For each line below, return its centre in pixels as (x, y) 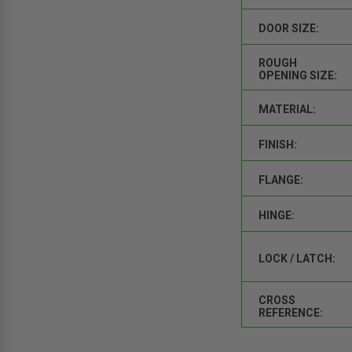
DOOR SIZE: (289, 28)
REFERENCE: (291, 312)
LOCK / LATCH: (297, 258)
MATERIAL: (288, 109)
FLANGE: (281, 180)
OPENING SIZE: (298, 75)
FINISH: (278, 144)
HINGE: (277, 215)
